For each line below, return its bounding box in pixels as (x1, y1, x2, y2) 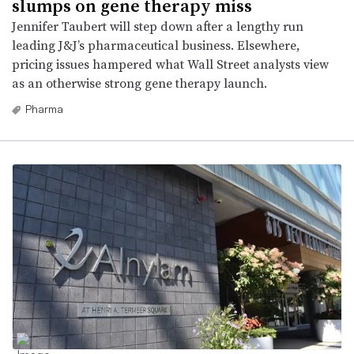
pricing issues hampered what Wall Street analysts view (12, 55, 329, 73)
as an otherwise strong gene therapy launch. (12, 73, 267, 92)
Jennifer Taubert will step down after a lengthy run (12, 17, 303, 35)
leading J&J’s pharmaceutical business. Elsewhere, (12, 36, 299, 54)
